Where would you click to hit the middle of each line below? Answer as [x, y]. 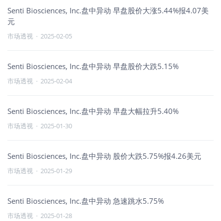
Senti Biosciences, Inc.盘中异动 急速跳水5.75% [86, 201]
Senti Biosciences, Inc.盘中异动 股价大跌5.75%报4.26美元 [104, 156]
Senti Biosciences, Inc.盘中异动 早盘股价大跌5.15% [93, 66]
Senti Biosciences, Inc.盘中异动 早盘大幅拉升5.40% [93, 111]
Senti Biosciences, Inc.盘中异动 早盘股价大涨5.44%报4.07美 [108, 10]
